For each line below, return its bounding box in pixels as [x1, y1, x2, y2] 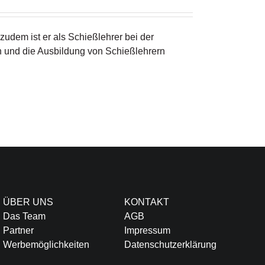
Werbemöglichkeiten [2, 239, 89, 250]
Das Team [2, 211, 46, 221]
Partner [2, 225, 34, 235]
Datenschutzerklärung [124, 239, 216, 250]
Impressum [124, 225, 170, 235]
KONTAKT [124, 196, 169, 207]
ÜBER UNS [2, 196, 53, 207]
